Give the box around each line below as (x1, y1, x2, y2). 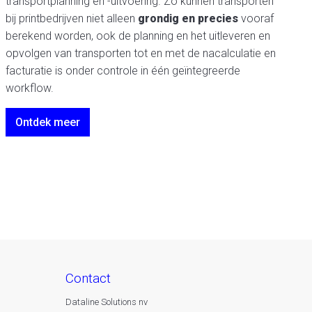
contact (73, 270, 111, 286)
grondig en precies (137, 12, 238, 25)
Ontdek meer (15, 116, 80, 129)
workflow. (5, 81, 54, 95)
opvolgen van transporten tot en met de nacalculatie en (5, 47, 276, 60)
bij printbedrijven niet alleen (5, 12, 138, 25)
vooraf (237, 12, 274, 25)
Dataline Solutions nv (65, 297, 148, 308)
